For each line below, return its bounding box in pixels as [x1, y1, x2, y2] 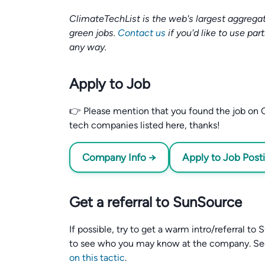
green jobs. [69, 27, 118, 38]
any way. [69, 41, 106, 53]
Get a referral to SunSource [69, 193, 242, 211]
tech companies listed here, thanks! [69, 119, 220, 131]
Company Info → [82, 151, 156, 163]
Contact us [118, 27, 166, 38]
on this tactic [69, 252, 125, 263]
